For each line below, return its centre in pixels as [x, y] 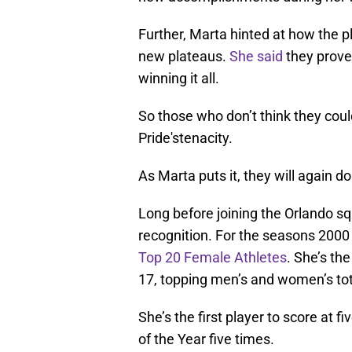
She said [256, 56]
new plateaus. [184, 56]
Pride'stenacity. [185, 137]
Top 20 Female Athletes [213, 257]
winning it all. [179, 78]
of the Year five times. [206, 339]
